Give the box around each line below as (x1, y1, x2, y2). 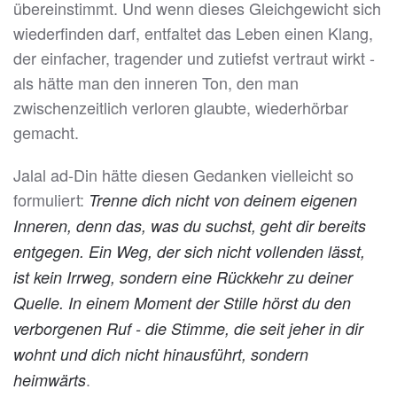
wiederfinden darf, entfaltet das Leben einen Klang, (13, 21, 373, 45)
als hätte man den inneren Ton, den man (13, 71, 299, 95)
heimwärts (13, 369, 86, 392)
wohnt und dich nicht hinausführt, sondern (13, 343, 308, 366)
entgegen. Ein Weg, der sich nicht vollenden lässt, (13, 240, 365, 263)
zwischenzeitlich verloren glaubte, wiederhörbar (13, 96, 348, 120)
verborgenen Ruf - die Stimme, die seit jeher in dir (13, 317, 363, 340)
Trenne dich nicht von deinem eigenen (89, 189, 357, 212)
